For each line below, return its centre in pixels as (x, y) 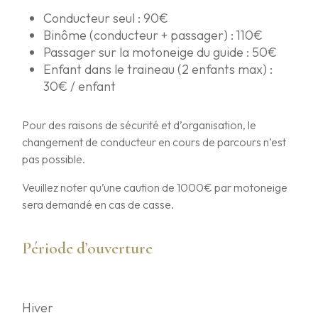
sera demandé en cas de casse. (98, 204)
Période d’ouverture (88, 248)
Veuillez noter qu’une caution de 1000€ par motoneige (155, 187)
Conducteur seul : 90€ (106, 18)
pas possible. (54, 159)
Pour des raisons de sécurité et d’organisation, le (139, 125)
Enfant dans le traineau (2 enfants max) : (158, 69)
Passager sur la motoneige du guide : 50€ (160, 52)
